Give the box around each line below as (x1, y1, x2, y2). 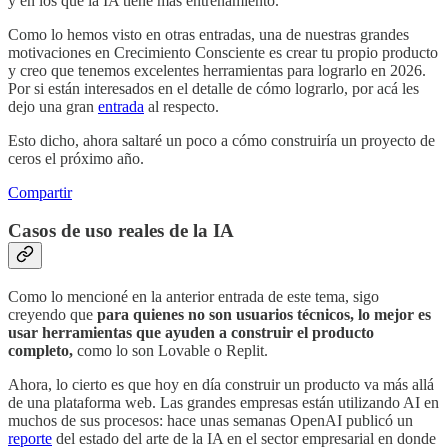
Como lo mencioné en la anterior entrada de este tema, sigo (8, 288, 379, 306)
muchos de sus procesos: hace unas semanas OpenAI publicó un (8, 412, 413, 430)
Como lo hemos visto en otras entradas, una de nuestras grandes (8, 25, 409, 43)
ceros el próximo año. (8, 149, 144, 167)
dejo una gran (8, 97, 98, 115)
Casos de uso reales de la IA (8, 220, 234, 242)
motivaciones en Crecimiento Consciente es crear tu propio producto (8, 43, 438, 61)
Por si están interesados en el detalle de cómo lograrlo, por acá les (8, 79, 419, 97)
